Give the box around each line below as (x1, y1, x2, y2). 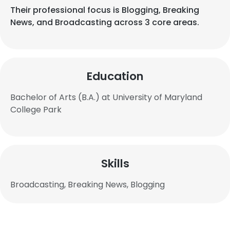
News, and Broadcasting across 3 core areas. (10, 16, 199, 28)
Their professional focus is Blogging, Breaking (10, 4, 199, 16)
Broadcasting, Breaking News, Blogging (10, 179, 165, 190)
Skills (101, 156, 129, 171)
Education (86, 68, 144, 84)
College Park (10, 104, 62, 116)
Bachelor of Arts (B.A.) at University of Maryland (10, 91, 202, 103)
